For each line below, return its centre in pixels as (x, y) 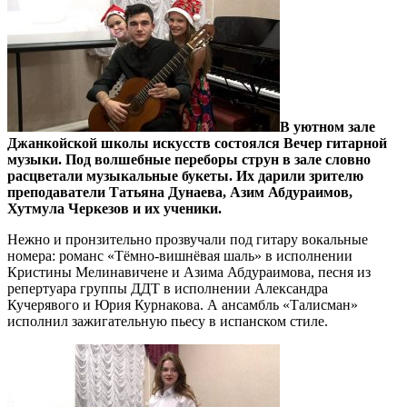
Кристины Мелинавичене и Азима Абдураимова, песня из (189, 272)
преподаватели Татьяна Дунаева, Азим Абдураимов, (180, 192)
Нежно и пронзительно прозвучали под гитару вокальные (188, 239)
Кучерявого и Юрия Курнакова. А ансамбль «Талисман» (183, 304)
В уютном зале (328, 126)
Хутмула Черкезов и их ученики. (114, 208)
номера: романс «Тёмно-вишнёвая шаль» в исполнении (180, 255)
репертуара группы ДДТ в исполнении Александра (168, 288)
